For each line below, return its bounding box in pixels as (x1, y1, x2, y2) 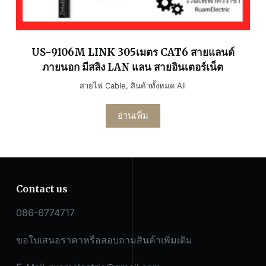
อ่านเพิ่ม (117, 110, 148, 122)
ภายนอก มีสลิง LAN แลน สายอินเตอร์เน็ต (42, 61, 224, 74)
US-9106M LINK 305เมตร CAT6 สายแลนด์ (31, 46, 235, 59)
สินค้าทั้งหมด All (131, 81, 186, 91)
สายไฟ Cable (80, 81, 126, 91)
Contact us (15, 183, 68, 195)
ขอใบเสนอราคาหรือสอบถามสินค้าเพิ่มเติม (15, 234, 192, 246)
